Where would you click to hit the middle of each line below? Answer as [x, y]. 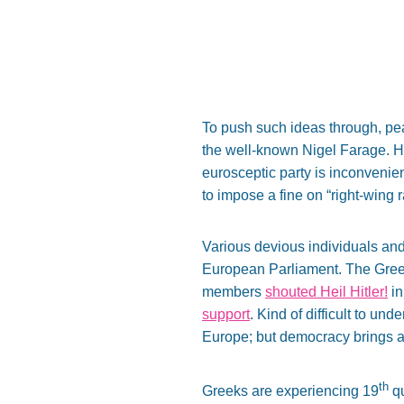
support [226, 314]
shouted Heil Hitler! [326, 292]
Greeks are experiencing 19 [290, 391]
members [234, 292]
